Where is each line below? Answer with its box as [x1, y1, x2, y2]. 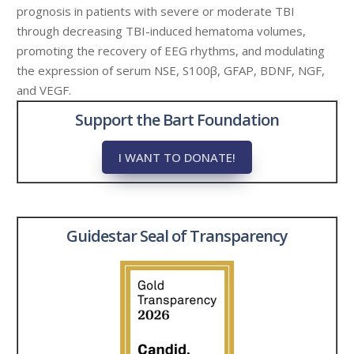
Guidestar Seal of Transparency [66, 225, 288, 247]
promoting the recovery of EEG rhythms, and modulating [17, 43, 325, 58]
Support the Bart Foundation [74, 109, 280, 130]
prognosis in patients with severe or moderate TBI [17, 3, 295, 19]
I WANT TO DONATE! [119, 149, 235, 165]
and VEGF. [17, 82, 71, 98]
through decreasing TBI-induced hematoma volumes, [17, 23, 306, 39]
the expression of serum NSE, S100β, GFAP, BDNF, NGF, [17, 62, 325, 78]
